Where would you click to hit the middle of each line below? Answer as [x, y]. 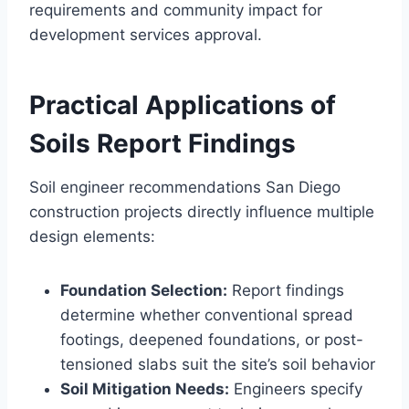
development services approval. [146, 35]
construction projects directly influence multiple [202, 212]
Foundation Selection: [144, 291]
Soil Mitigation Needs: [145, 389]
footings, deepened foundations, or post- [212, 340]
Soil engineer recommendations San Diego [185, 188]
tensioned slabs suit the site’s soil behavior [218, 365]
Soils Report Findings [163, 144]
